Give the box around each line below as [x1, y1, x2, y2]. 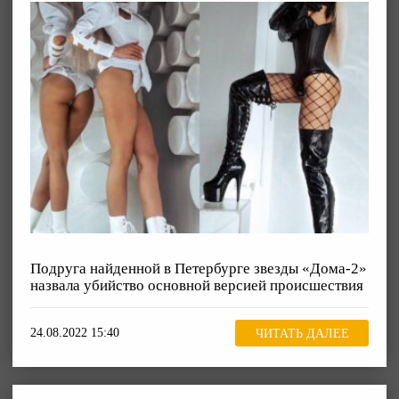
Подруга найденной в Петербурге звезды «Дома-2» [30, 260, 367, 278]
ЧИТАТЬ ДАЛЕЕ [255, 326, 349, 340]
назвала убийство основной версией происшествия [30, 277, 363, 295]
